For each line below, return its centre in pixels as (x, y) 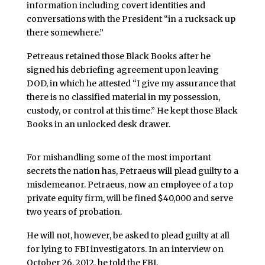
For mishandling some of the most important (119, 158)
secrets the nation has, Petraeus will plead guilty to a (132, 171)
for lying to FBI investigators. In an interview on (125, 249)
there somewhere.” (65, 33)
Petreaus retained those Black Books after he (118, 56)
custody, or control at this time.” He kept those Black (132, 110)
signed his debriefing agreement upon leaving (122, 70)
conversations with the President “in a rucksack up (131, 19)
